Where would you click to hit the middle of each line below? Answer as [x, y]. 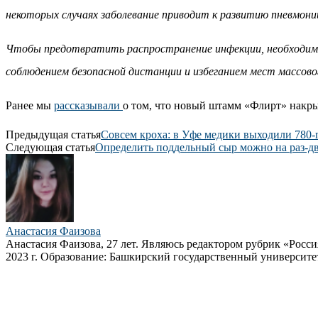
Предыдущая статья [53, 134]
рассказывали [88, 105]
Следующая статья [50, 147]
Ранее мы [30, 105]
